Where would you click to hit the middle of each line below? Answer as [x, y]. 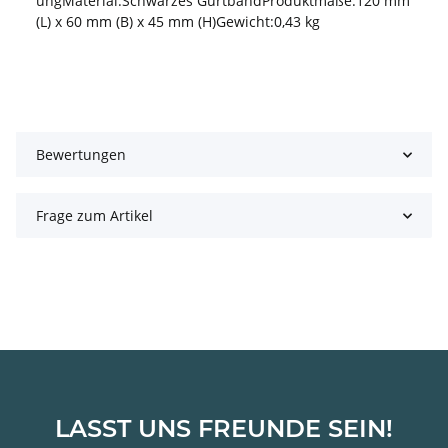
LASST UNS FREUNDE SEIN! [224, 429]
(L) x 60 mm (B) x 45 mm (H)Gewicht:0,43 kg [178, 22]
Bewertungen [81, 155]
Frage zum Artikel [94, 216]
